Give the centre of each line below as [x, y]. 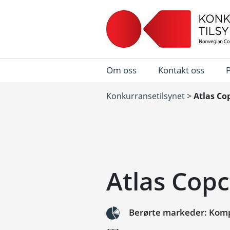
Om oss [121, 70]
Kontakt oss [181, 70]
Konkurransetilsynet [146, 96]
